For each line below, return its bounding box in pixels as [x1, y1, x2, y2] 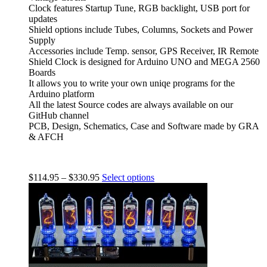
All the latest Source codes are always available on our [29, 99, 233, 110]
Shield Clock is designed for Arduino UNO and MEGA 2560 [29, 56, 260, 67]
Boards [29, 67, 55, 77]
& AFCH [29, 131, 64, 142]
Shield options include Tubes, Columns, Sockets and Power [29, 24, 253, 35]
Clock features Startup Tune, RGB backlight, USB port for [29, 2, 250, 13]
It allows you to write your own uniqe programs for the [29, 77, 235, 88]
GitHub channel [29, 110, 89, 120]
